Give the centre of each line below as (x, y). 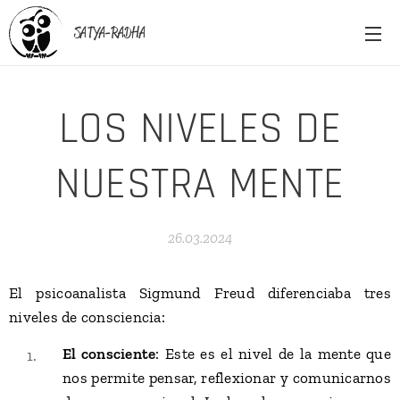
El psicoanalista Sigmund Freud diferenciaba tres (200, 293)
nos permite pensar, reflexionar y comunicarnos (227, 378)
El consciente (109, 354)
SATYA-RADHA (110, 32)
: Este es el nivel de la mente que (273, 354)
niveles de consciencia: (87, 317)
